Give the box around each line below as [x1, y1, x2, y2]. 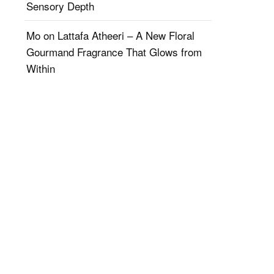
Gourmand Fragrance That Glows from [26, 44, 202, 59]
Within [26, 61, 55, 76]
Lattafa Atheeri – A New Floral [57, 28, 194, 43]
